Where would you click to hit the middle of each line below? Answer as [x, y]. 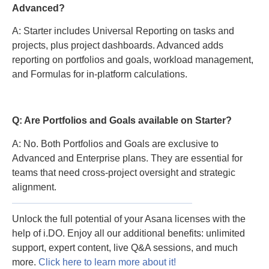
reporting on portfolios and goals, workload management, [133, 60]
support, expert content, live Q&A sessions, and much [125, 248]
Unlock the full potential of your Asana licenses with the [129, 219]
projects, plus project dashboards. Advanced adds [118, 46]
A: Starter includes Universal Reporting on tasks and [123, 31]
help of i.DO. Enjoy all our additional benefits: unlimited [128, 234]
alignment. [34, 187]
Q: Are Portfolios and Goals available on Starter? [122, 121]
